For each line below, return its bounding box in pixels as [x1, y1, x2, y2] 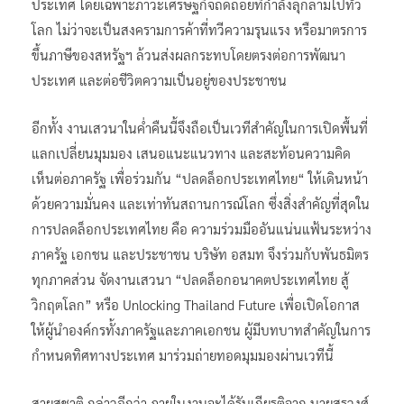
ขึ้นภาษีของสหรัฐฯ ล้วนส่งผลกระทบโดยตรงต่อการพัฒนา [32, 45, 345, 63]
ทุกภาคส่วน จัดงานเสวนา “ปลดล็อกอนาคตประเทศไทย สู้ [32, 270, 349, 288]
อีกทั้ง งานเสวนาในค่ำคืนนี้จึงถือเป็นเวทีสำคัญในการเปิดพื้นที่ [32, 118, 368, 136]
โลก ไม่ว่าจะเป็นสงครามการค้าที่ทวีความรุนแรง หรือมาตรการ [32, 20, 367, 38]
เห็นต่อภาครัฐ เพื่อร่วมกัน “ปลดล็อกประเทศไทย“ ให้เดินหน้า [32, 169, 368, 187]
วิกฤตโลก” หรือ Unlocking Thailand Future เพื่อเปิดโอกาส [32, 295, 360, 313]
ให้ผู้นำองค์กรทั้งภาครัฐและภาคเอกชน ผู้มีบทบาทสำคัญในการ [32, 320, 371, 338]
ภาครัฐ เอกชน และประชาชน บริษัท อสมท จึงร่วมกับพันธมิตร [32, 244, 369, 262]
